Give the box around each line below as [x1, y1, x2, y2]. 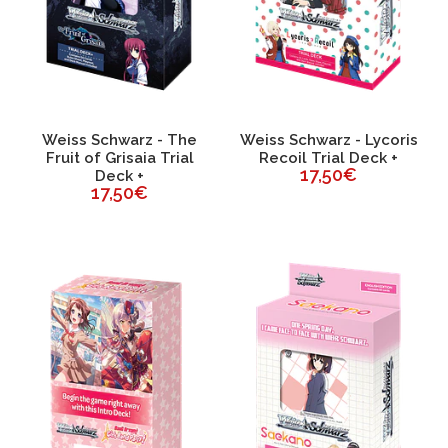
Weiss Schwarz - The [42, 131, 197, 150]
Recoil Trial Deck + [259, 149, 398, 168]
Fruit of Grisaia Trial [45, 149, 194, 168]
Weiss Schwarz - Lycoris [239, 131, 418, 150]
